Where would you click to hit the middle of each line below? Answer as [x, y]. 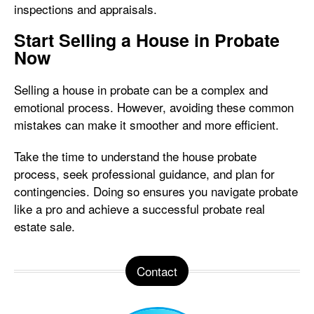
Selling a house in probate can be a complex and [141, 89]
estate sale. [45, 226]
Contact [157, 271]
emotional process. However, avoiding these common [154, 107]
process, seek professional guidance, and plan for [144, 173]
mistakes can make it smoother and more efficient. [146, 124]
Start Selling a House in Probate [147, 40]
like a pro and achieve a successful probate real [139, 209]
